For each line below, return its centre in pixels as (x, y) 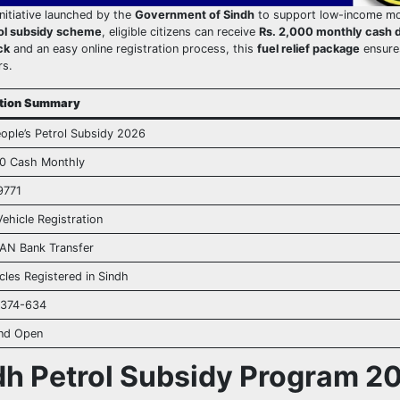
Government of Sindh (195, 15)
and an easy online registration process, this (133, 49)
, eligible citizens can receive (180, 32)
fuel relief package (308, 49)
